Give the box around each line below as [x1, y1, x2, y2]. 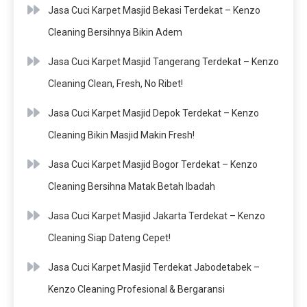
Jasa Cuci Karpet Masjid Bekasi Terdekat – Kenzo [48, 4, 260, 16]
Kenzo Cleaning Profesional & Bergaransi [48, 283, 225, 295]
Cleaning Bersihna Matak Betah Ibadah [48, 180, 215, 192]
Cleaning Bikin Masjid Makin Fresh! [48, 129, 195, 140]
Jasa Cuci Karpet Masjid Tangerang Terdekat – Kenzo [48, 56, 279, 67]
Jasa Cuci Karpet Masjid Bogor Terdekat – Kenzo [48, 158, 258, 170]
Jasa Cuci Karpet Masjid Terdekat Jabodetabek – [48, 261, 260, 273]
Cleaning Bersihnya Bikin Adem [48, 26, 182, 38]
